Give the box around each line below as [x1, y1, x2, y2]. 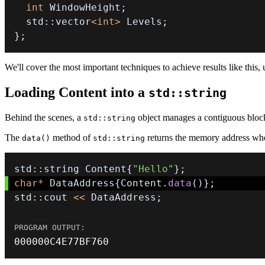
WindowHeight [44, 2, 121, 14]
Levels [121, 16, 162, 28]
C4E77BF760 [50, 236, 109, 248]
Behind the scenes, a [5, 112, 83, 123]
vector [56, 16, 91, 28]
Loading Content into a [5, 85, 148, 101]
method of [50, 132, 93, 143]
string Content [44, 163, 127, 175]
